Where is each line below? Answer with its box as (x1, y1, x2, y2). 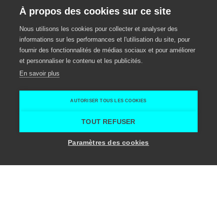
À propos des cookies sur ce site (19, 6, 171, 16)
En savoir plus (19, 70, 60, 77)
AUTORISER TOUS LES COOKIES (70, 98, 147, 103)
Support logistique (23, 186, 91, 196)
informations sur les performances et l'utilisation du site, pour (19, 36, 190, 43)
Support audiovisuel (12, 162, 114, 177)
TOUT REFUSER (81, 118, 136, 125)
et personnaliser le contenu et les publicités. (19, 57, 143, 64)
